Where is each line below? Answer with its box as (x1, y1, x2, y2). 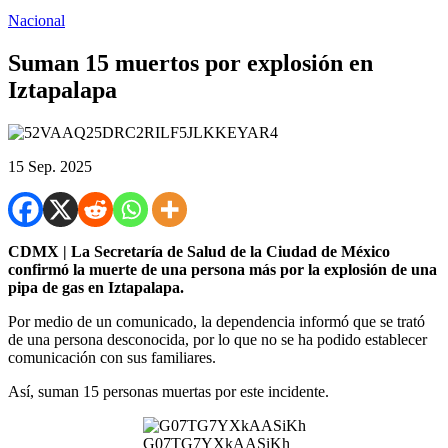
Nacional (8, 12, 65, 29)
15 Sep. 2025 (8, 157, 92, 175)
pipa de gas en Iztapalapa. (8, 278, 184, 296)
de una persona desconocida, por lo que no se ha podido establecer (8, 330, 427, 348)
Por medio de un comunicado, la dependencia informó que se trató (8, 312, 425, 330)
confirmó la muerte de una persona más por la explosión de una (8, 260, 437, 278)
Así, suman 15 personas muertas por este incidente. (8, 382, 329, 400)
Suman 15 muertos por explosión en (8, 49, 373, 76)
